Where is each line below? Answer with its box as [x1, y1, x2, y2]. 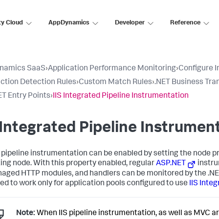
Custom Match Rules [79, 79, 152, 87]
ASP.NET [156, 160, 186, 168]
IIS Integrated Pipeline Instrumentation [53, 92, 189, 100]
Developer [115, 20, 145, 26]
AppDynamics [48, 20, 89, 26]
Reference [170, 20, 200, 26]
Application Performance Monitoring [48, 65, 176, 73]
